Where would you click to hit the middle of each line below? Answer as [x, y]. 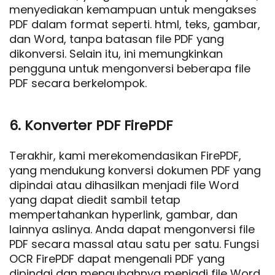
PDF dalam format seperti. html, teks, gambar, [135, 24]
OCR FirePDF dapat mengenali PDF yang [117, 259]
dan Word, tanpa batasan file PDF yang [117, 39]
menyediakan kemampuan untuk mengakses [133, 10]
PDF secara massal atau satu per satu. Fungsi [134, 244]
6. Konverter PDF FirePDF [91, 126]
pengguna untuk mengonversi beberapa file [130, 68]
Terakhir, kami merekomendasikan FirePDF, [125, 156]
